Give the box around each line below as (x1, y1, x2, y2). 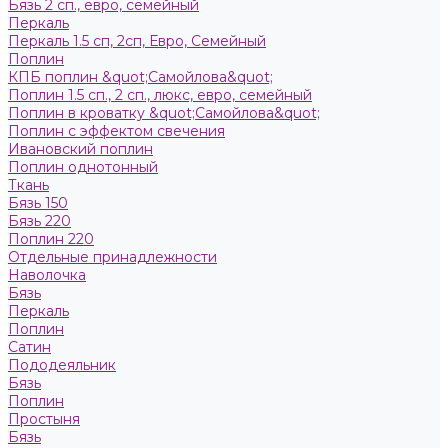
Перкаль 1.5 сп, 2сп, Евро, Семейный (8, 32, 266, 50)
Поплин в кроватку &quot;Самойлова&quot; (8, 104, 320, 122)
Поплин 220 (8, 230, 94, 248)
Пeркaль (8, 14, 69, 32)
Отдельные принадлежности (8, 248, 217, 266)
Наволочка (8, 266, 86, 284)
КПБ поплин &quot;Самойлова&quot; (8, 68, 273, 86)
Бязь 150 (8, 194, 68, 212)
